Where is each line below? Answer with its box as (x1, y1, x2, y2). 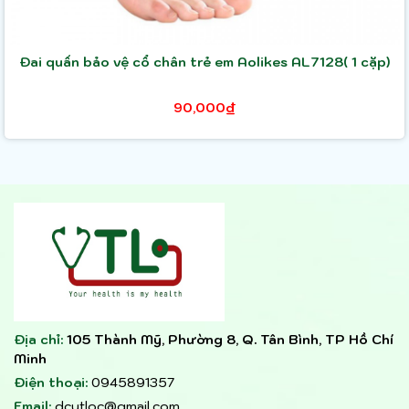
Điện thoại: (14, 373, 91, 391)
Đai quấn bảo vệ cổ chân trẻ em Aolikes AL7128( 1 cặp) (19, 53, 390, 70)
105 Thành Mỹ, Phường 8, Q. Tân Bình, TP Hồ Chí (67, 330, 393, 348)
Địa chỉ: (14, 330, 67, 348)
